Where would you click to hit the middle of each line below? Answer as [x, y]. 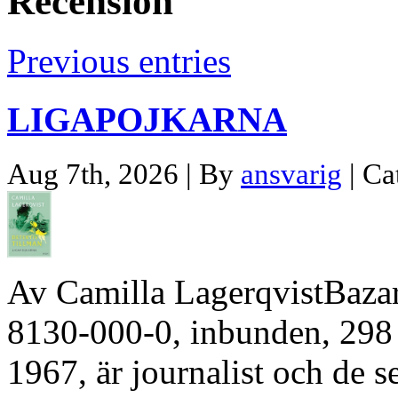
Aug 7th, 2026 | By [124, 175]
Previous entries [119, 60]
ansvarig [291, 175]
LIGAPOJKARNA [147, 120]
